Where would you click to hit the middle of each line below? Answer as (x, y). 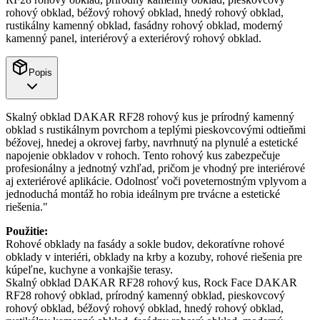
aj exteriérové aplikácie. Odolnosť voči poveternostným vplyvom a (156, 181)
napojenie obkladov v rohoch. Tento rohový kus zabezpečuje (143, 156)
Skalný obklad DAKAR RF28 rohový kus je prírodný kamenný (150, 117)
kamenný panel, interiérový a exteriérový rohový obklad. (134, 39)
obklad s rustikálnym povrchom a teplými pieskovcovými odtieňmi (156, 130)
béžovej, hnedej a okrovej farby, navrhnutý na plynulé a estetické (152, 143)
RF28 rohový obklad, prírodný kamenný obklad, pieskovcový (145, 296)
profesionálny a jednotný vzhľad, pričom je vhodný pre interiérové (155, 169)
